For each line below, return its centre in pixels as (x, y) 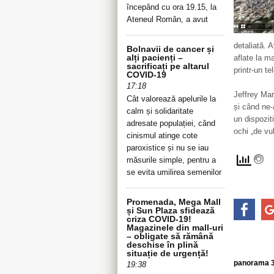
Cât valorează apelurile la (171, 99)
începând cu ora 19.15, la (172, 7)
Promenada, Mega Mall (174, 202)
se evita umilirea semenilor (174, 172)
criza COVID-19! (159, 219)
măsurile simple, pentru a (171, 160)
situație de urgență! (168, 253)
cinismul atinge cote (162, 135)
